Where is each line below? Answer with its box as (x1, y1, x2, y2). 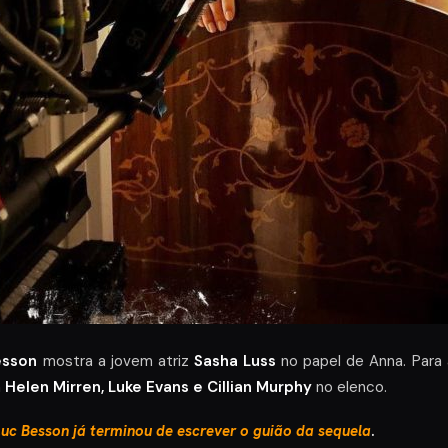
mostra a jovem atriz (37, 350, 194, 371)
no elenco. (312, 376, 387, 397)
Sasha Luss (193, 350, 277, 371)
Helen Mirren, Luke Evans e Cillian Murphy (5, 376, 312, 397)
